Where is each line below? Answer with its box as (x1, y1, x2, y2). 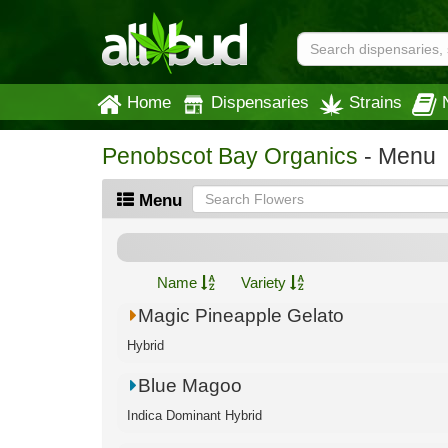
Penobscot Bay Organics (102, 144, 358, 169)
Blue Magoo (138, 375, 243, 396)
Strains (349, 93, 402, 111)
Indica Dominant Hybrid (127, 408, 262, 423)
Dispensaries (211, 93, 309, 111)
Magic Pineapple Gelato (138, 305, 345, 326)
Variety (241, 274, 290, 291)
